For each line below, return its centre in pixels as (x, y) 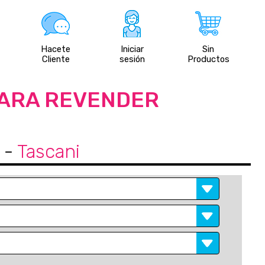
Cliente (56, 59)
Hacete (56, 49)
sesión (132, 59)
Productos (208, 59)
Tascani (49, 151)
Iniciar (132, 49)
